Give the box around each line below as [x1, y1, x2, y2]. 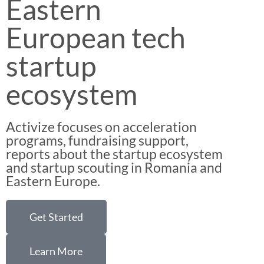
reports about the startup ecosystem [6, 146, 223, 162]
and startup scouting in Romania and [6, 159, 222, 176]
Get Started [29, 210, 83, 223]
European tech [6, 21, 186, 54]
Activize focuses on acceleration [6, 118, 197, 135]
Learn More [29, 245, 82, 258]
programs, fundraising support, [6, 132, 189, 148]
